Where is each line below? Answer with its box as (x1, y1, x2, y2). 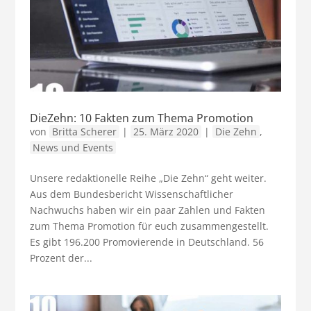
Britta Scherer (51, 124, 117, 138)
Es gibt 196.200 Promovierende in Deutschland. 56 (29, 235, 264, 249)
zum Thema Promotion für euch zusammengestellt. (29, 219, 269, 233)
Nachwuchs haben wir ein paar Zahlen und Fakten (29, 203, 265, 217)
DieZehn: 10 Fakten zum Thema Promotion (29, 110, 253, 126)
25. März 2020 (133, 124, 199, 138)
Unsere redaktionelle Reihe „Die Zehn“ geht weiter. (29, 171, 267, 185)
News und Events (32, 140, 113, 154)
